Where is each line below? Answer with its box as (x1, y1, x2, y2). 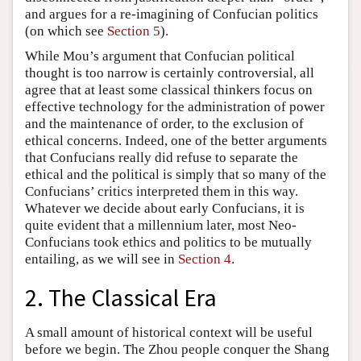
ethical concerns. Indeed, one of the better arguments (25, 132, 327, 148)
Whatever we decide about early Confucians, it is (25, 200, 305, 216)
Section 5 (107, 23, 160, 39)
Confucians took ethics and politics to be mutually (25, 234, 312, 250)
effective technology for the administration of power (25, 98, 325, 114)
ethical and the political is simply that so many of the (25, 166, 326, 182)
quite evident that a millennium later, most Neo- (25, 217, 297, 233)
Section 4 (178, 251, 231, 267)
